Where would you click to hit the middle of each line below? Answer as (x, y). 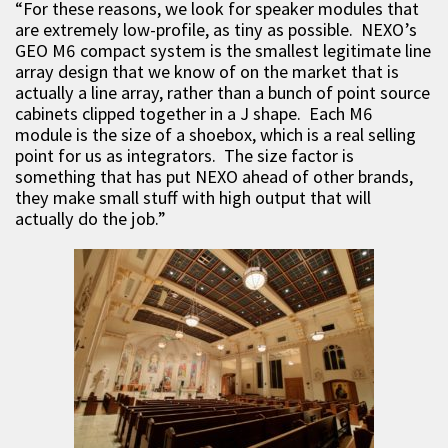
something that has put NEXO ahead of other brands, (214, 176)
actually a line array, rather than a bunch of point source (222, 92)
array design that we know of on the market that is (207, 71)
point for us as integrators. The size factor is (184, 155)
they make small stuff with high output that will (193, 197)
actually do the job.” (90, 218)
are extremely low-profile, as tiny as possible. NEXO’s (216, 29)
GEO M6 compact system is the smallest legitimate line (223, 50)
